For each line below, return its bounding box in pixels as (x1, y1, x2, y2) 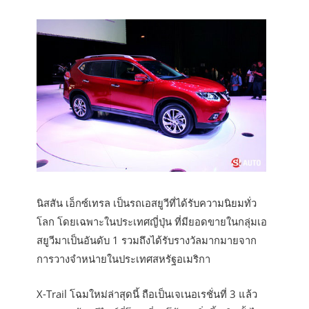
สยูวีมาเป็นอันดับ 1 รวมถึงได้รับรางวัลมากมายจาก (37, 233, 257, 248)
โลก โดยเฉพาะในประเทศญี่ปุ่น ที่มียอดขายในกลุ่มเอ (37, 215, 268, 229)
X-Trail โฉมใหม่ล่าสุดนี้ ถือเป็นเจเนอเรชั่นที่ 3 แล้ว (37, 287, 258, 301)
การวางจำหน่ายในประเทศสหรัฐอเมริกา (37, 252, 211, 266)
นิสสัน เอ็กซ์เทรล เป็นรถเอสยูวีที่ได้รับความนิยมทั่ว (37, 196, 257, 210)
